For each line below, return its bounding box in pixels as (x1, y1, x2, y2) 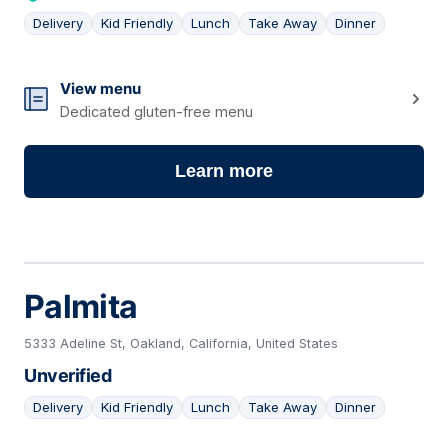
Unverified (24, 365, 111, 387)
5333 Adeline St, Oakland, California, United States (24, 336, 338, 352)
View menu (60, 79, 141, 99)
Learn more (175, 161, 273, 182)
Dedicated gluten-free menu (60, 103, 253, 121)
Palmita (24, 287, 138, 327)
